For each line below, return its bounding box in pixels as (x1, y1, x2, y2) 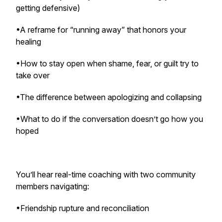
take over (16, 70, 50, 80)
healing (16, 37, 41, 47)
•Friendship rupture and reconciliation (16, 203, 149, 213)
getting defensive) (16, 3, 80, 13)
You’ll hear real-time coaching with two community (16, 169, 196, 179)
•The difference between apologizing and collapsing (16, 92, 202, 102)
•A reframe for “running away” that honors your (16, 25, 186, 35)
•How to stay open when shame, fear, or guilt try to (16, 58, 199, 68)
